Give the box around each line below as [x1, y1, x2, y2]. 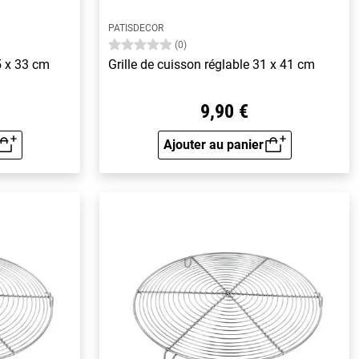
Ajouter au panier [163, 136, 264, 152]
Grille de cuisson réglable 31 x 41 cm [108, 57, 316, 73]
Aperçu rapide [223, 147, 305, 163]
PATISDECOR [108, 22, 164, 34]
